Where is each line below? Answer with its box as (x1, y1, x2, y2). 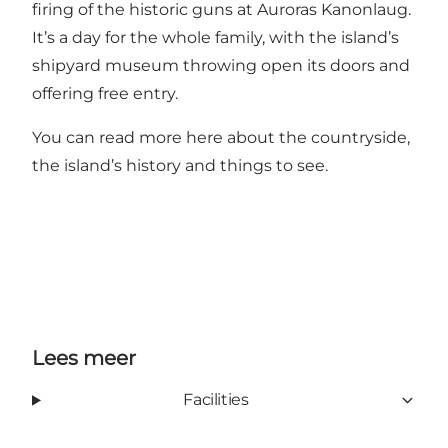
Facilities (183, 390, 249, 410)
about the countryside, (223, 128, 410, 148)
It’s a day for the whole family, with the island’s (32, 28, 399, 48)
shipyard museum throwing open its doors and (32, 56, 410, 76)
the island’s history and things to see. (32, 156, 328, 176)
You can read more (32, 128, 186, 148)
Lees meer (32, 346, 136, 371)
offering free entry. (32, 84, 182, 104)
